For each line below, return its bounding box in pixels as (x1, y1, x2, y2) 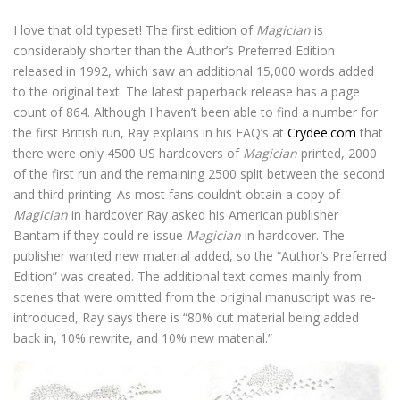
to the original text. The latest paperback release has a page (13, 82, 360, 100)
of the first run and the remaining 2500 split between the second (13, 164, 385, 182)
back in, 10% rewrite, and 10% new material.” (13, 329, 272, 346)
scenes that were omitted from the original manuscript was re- (13, 287, 376, 305)
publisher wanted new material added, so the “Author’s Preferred (13, 246, 387, 264)
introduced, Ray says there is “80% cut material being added (13, 308, 359, 326)
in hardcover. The (241, 226, 345, 244)
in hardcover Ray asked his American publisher (68, 205, 338, 223)
